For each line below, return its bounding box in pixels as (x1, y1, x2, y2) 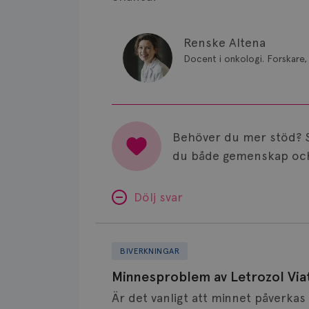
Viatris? (94, 281, 136, 295)
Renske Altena (183, 35, 266, 50)
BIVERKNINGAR (120, 246, 179, 256)
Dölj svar (134, 190, 183, 204)
